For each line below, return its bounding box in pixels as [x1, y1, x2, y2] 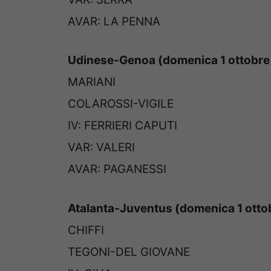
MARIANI [68, 75, 116, 90]
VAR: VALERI [68, 140, 135, 155]
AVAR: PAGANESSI [68, 162, 166, 177]
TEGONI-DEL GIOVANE [68, 244, 190, 259]
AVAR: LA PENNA [68, 14, 160, 28]
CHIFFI [68, 223, 104, 237]
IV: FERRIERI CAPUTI [68, 119, 177, 133]
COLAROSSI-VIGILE [68, 97, 174, 111]
